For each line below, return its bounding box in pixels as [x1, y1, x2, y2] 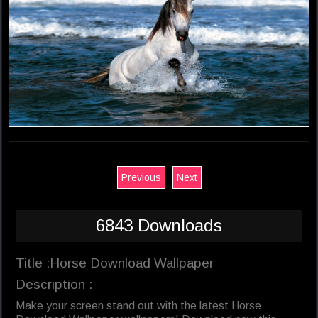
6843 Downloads [96, 216, 222, 236]
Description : [16, 277, 92, 292]
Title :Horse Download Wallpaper [16, 256, 214, 271]
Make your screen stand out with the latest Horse [16, 300, 261, 312]
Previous [121, 172, 161, 184]
